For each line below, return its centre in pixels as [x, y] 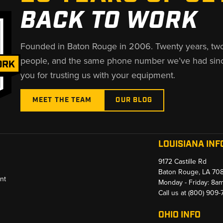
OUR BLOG [134, 100]
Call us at [173, 192]
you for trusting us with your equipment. [98, 75]
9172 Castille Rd [183, 161]
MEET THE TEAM [62, 100]
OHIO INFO [180, 215]
